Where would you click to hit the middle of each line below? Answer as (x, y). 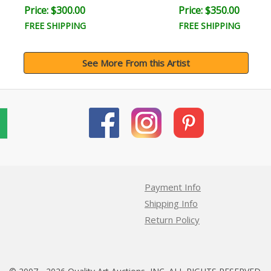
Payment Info (173, 187)
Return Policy (172, 219)
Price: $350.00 (209, 10)
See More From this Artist (136, 63)
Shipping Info (171, 203)
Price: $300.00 (55, 10)
